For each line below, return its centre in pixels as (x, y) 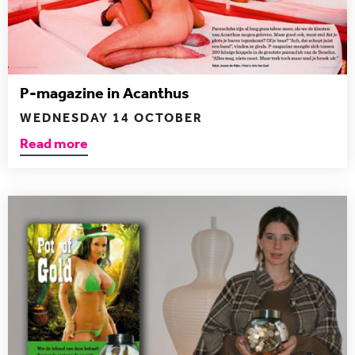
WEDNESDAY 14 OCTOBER (111, 118)
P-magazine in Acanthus (105, 93)
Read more (54, 144)
